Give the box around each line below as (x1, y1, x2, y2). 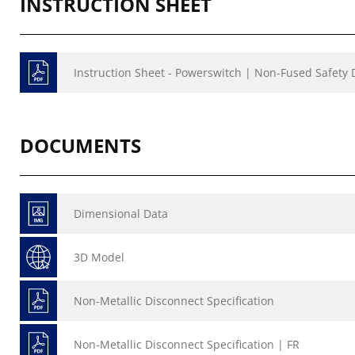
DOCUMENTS (20, 132, 141, 158)
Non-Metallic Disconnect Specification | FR (74, 337, 300, 352)
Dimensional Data (74, 206, 168, 221)
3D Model (74, 250, 124, 265)
